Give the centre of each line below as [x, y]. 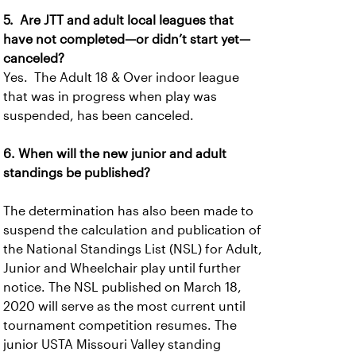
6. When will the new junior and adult [115, 154]
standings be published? [77, 173]
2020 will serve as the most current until [124, 306]
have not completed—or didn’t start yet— [127, 39]
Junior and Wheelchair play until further [122, 268]
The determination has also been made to [128, 211]
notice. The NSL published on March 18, [122, 287]
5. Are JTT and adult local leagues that [118, 20]
